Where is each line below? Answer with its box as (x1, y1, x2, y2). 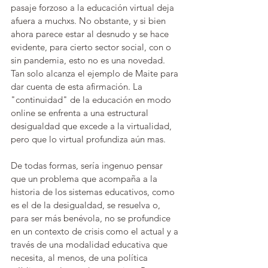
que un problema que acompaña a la (11, 173, 160, 184)
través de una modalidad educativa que (11, 239, 170, 250)
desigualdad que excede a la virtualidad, (11, 120, 174, 132)
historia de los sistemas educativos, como (11, 186, 177, 197)
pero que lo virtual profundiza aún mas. (11, 133, 168, 145)
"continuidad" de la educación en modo (11, 94, 173, 105)
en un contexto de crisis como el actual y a (11, 226, 181, 237)
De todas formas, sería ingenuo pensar (11, 160, 165, 171)
